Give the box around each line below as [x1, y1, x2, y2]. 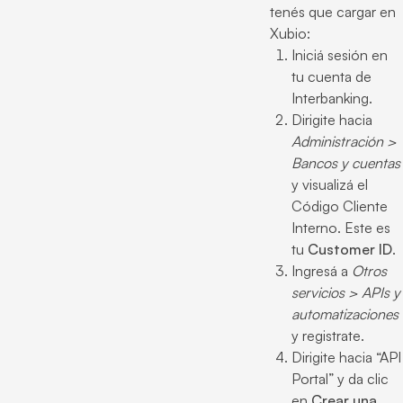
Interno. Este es [291, 219, 390, 237]
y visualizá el [291, 175, 368, 193]
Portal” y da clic [291, 370, 389, 388]
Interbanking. [291, 89, 372, 107]
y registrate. [291, 327, 364, 345]
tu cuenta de [291, 67, 372, 85]
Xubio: [270, 24, 310, 42]
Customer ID [308, 240, 392, 258]
